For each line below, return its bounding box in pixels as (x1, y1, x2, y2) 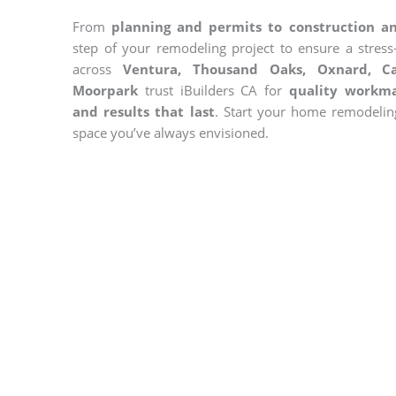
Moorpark (72, 81, 138, 99)
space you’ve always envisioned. (72, 124, 269, 141)
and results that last (72, 103, 215, 120)
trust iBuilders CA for (138, 81, 289, 99)
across (72, 60, 123, 78)
